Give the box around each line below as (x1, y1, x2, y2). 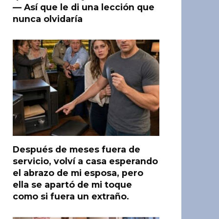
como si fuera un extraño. (13, 191, 129, 201)
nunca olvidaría (13, 14, 83, 24)
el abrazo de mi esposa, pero (13, 168, 143, 178)
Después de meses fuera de (13, 144, 140, 154)
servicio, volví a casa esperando (13, 156, 158, 166)
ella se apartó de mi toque (13, 179, 132, 190)
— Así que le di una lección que (13, 2, 154, 12)
